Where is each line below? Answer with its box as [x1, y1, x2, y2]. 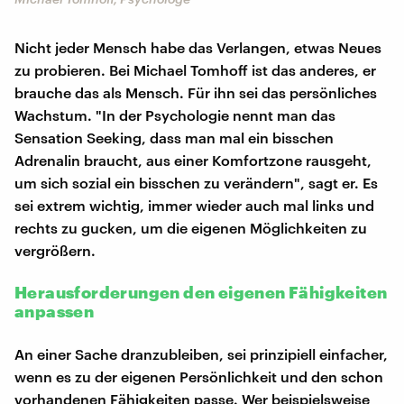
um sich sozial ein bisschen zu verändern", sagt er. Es [14, 173, 378, 191]
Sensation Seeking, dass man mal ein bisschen [14, 128, 334, 146]
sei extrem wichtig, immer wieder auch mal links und [14, 196, 374, 214]
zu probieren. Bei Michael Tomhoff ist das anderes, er [14, 60, 376, 78]
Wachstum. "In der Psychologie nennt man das [14, 106, 335, 124]
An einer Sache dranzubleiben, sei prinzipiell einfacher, [14, 344, 388, 363]
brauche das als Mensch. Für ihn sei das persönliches [14, 83, 377, 101]
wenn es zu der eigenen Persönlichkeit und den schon [14, 367, 383, 385]
